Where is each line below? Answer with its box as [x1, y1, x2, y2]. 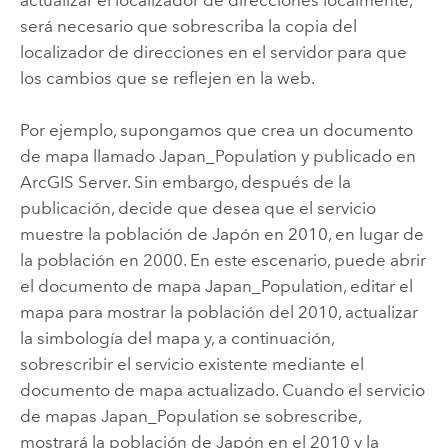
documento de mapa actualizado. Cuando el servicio [19, 380, 425, 401]
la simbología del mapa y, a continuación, [19, 328, 334, 349]
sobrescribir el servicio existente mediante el [19, 354, 364, 375]
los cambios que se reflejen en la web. [19, 67, 315, 88]
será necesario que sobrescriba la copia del [19, 15, 357, 36]
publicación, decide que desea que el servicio [19, 198, 376, 219]
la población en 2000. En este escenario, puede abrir [19, 250, 426, 271]
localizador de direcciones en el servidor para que [19, 41, 407, 62]
